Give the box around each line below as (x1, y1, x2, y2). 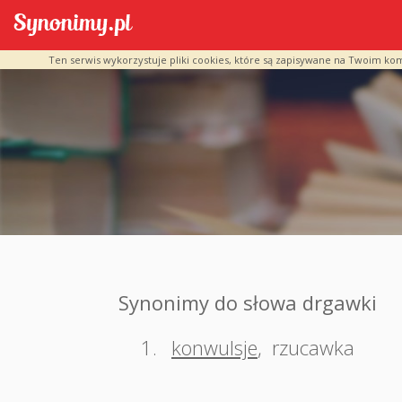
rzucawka (272, 334, 354, 361)
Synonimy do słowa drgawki (118, 289, 377, 316)
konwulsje (171, 334, 258, 361)
